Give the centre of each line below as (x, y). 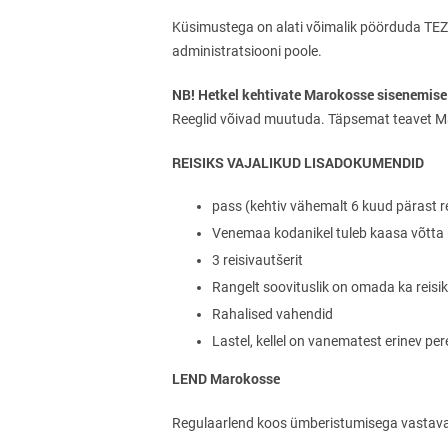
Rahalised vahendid (272, 314)
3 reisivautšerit (257, 260)
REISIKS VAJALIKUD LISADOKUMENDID (298, 162)
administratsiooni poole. (247, 51)
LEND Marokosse (226, 378)
